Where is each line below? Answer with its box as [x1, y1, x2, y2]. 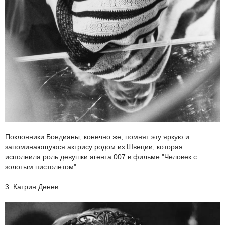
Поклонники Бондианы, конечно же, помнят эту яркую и [5, 133, 189, 141]
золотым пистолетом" [5, 163, 76, 171]
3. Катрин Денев [5, 183, 58, 191]
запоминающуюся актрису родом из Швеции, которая [5, 143, 183, 151]
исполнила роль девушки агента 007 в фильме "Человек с [5, 153, 197, 161]
